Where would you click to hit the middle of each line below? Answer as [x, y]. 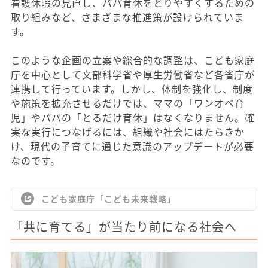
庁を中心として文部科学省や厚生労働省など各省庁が [133, 74]
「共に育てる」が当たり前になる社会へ [124, 227]
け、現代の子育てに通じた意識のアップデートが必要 [133, 146]
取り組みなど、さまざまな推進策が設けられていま [127, 17]
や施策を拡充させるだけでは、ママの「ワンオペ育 [128, 103]
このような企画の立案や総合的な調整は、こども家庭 [133, 60]
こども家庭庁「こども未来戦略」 [109, 199]
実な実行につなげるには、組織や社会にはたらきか [128, 132]
